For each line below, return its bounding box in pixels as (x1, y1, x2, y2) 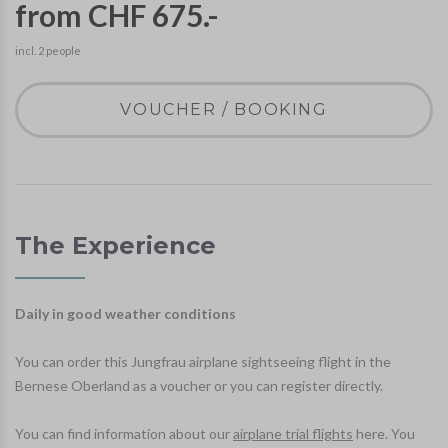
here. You (353, 425, 415, 443)
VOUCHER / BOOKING (120, 100, 328, 120)
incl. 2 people (15, 44, 81, 58)
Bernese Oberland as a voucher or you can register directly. (15, 377, 383, 395)
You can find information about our (15, 425, 233, 443)
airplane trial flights (233, 425, 353, 443)
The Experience (15, 231, 216, 261)
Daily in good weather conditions (15, 305, 236, 323)
